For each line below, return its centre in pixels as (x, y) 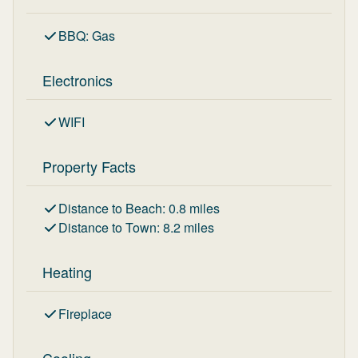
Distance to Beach (110, 208)
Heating (67, 272)
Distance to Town (107, 227)
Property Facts (89, 166)
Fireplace (85, 314)
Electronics (78, 80)
